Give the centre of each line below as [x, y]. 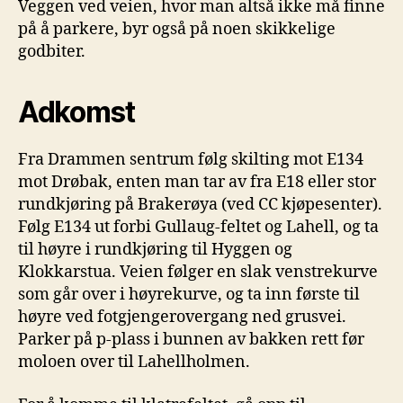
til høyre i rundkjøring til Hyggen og [155, 250]
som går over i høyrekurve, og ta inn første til [189, 295]
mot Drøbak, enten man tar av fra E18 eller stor [197, 183]
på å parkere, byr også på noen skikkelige [177, 30]
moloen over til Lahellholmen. [134, 363]
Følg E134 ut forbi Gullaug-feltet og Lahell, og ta [198, 228]
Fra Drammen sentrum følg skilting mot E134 [191, 160]
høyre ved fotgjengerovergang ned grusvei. [182, 318]
